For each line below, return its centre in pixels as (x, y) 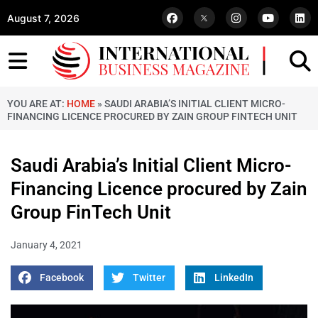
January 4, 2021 (46, 245)
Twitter (149, 278)
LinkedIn (234, 278)
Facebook (61, 278)
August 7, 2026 (43, 18)
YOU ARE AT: (37, 104)
